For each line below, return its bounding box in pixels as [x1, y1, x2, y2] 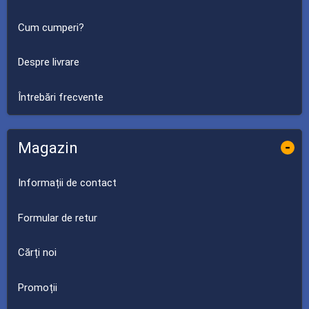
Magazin [18, 138, 78, 157]
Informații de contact [18, 177, 117, 189]
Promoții [18, 281, 57, 294]
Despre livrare [18, 56, 79, 68]
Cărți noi [18, 246, 57, 259]
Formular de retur [18, 211, 97, 224]
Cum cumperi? [18, 21, 84, 34]
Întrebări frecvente [18, 90, 103, 103]
